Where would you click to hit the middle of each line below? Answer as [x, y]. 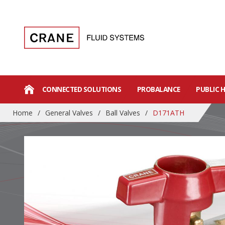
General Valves [69, 113]
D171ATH [168, 113]
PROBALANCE [158, 89]
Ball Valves [123, 113]
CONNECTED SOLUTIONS [82, 89]
